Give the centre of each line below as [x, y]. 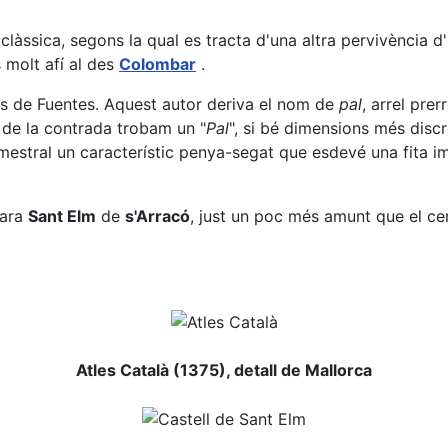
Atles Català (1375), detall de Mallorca [224, 369]
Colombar [157, 64]
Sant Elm [62, 216]
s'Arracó [157, 216]
